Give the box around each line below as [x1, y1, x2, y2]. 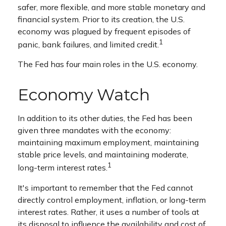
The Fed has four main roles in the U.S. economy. [18, 59, 198, 70]
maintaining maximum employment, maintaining [18, 137, 199, 148]
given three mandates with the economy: [18, 125, 171, 136]
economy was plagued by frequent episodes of [18, 26, 191, 36]
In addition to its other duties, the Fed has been [18, 113, 192, 124]
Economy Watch [18, 85, 150, 105]
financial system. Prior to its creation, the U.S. [18, 14, 185, 24]
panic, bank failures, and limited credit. [18, 39, 159, 50]
